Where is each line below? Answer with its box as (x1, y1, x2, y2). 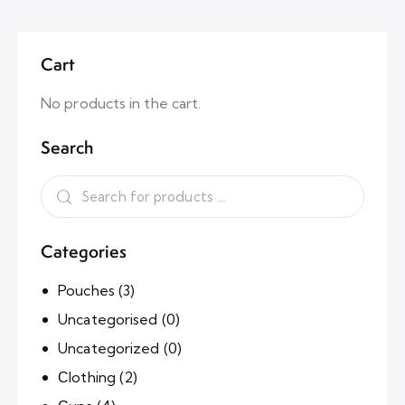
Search (41, 136, 93, 160)
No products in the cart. (41, 94, 202, 113)
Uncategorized (58, 339, 160, 358)
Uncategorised (58, 310, 158, 329)
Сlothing (58, 368, 116, 387)
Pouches (58, 281, 115, 300)
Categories (41, 240, 127, 264)
